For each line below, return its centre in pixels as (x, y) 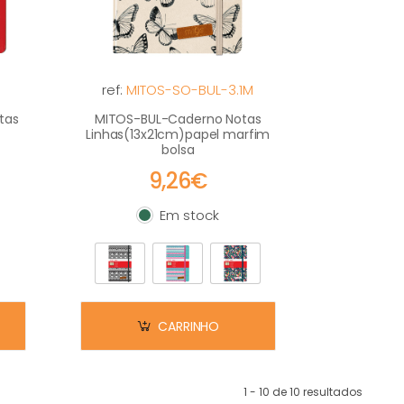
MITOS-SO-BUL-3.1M (190, 90)
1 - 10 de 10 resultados (303, 392)
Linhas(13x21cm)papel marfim (178, 134)
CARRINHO (189, 326)
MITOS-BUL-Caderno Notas (178, 119)
